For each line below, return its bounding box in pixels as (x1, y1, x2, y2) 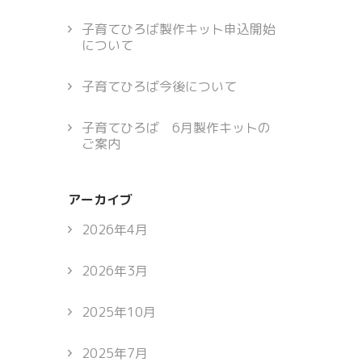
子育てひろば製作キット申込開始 (81, 20, 276, 39)
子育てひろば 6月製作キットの (81, 119, 271, 137)
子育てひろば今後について (81, 78, 237, 96)
